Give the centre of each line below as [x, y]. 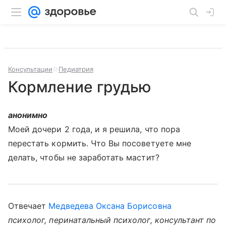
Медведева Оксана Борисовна [110, 206]
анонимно [28, 115]
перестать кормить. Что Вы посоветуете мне [100, 143]
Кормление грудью [80, 87]
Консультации [30, 69]
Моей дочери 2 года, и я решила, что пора [94, 129]
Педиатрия [76, 69]
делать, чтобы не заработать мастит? [84, 157]
